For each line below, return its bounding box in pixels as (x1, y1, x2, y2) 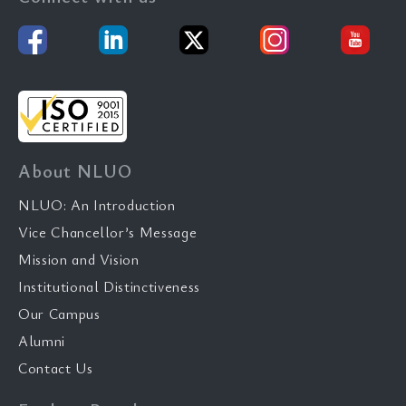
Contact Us (18, 357, 93, 378)
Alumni (18, 330, 65, 351)
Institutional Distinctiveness (18, 275, 200, 296)
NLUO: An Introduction (18, 194, 176, 215)
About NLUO (18, 158, 132, 183)
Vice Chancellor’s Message (18, 221, 198, 242)
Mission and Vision (18, 248, 140, 269)
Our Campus (18, 303, 101, 324)
